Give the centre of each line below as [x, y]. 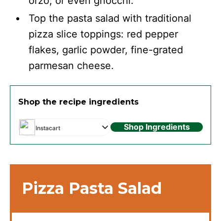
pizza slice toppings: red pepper [104, 34]
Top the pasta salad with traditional [110, 18]
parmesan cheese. [72, 65]
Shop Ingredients [157, 127]
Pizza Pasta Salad [92, 188]
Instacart [48, 128]
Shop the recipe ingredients [78, 102]
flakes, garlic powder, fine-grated [106, 50]
